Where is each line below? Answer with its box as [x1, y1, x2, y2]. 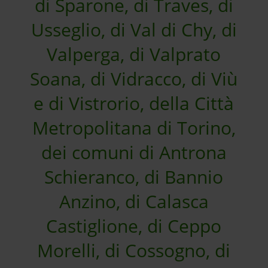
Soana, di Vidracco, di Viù [30, 66, 238, 91]
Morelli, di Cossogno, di [37, 238, 231, 263]
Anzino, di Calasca [59, 189, 209, 214]
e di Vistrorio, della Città [33, 91, 234, 115]
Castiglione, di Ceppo [46, 214, 222, 238]
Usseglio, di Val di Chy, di [31, 17, 237, 42]
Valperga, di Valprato [47, 42, 221, 66]
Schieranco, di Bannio [44, 165, 224, 189]
